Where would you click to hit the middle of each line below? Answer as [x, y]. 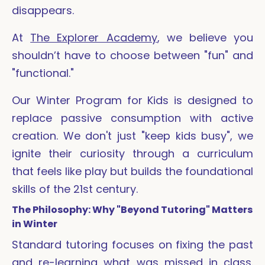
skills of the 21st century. [75, 189]
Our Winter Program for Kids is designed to [132, 101]
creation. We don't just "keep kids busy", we [132, 136]
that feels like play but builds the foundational [132, 172]
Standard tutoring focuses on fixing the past [132, 245]
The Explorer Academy [94, 38]
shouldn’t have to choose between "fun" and [132, 56]
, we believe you [205, 38]
